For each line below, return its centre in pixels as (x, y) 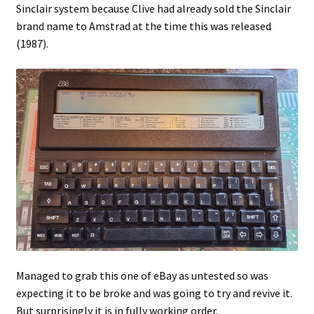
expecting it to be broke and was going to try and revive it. (154, 293)
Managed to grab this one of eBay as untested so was (142, 275)
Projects (36, 35)
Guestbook (42, 73)
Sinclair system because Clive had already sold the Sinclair (153, 9)
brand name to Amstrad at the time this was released (143, 26)
